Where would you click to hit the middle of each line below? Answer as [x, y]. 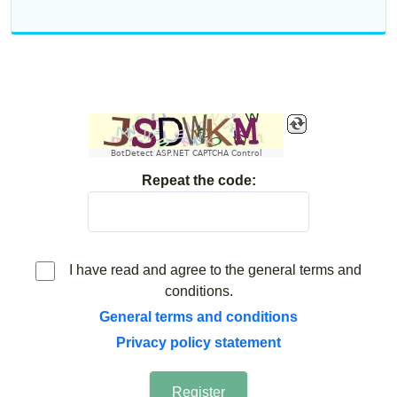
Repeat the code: [198, 180]
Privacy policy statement [198, 343]
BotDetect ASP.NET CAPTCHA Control [186, 153]
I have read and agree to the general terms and [212, 270]
